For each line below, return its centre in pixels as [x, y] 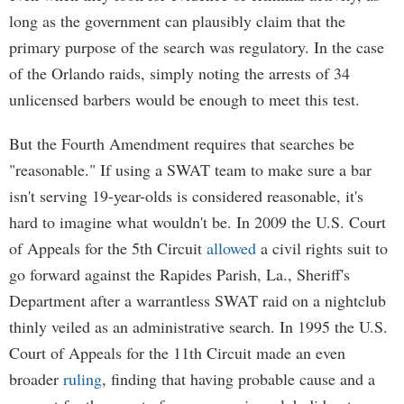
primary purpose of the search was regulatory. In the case [197, 47]
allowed [231, 248]
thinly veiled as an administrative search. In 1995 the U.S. [198, 326]
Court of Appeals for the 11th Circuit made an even [177, 353]
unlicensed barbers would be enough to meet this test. [184, 99]
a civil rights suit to [322, 248]
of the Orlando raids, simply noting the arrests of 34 [179, 73]
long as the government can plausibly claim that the [177, 21]
